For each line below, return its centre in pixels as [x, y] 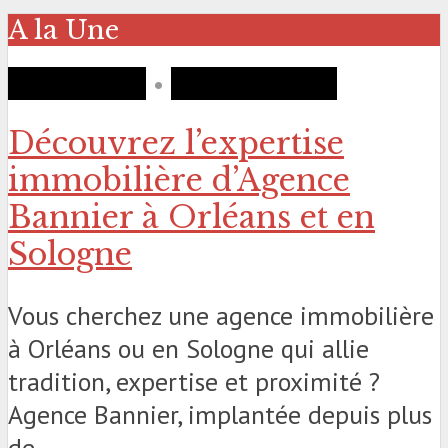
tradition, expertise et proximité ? [194, 381]
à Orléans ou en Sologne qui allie [188, 348]
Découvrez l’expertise [176, 144]
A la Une [63, 29]
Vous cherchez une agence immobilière [221, 315]
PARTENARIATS [254, 83]
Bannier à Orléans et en [191, 218]
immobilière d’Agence [179, 181]
